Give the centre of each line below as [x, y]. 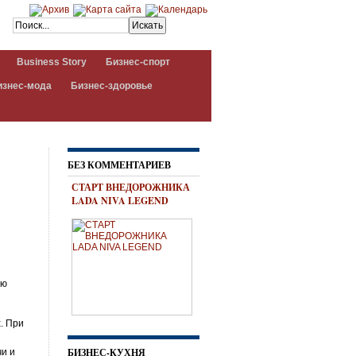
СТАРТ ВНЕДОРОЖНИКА [131, 187]
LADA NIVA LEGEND [120, 201]
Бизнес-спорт [138, 62]
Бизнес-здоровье [112, 86]
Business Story [52, 62]
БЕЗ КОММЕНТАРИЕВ [119, 165]
